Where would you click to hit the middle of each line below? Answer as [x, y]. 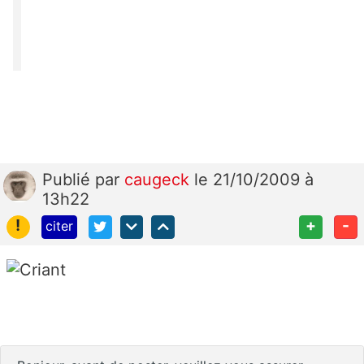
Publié [69, 180]
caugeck [159, 180]
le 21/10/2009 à [254, 180]
